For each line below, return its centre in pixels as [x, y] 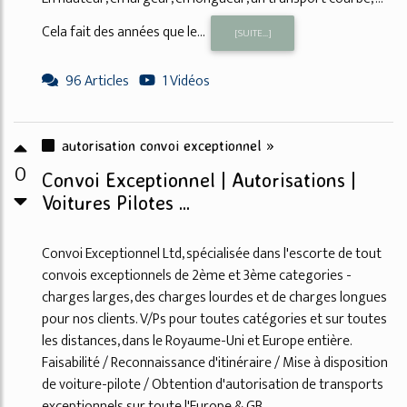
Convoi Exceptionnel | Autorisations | [199, 179]
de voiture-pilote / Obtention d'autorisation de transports [213, 384]
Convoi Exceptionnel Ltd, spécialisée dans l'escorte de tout [212, 253]
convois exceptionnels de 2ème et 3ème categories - [197, 275]
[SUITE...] [253, 33]
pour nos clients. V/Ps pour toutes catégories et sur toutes [214, 319]
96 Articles [97, 81]
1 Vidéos [186, 81]
